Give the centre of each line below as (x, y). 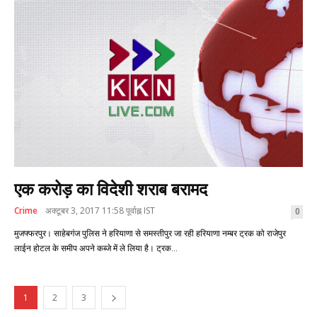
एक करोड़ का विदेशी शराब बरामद (111, 189)
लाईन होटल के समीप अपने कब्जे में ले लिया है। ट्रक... (96, 248)
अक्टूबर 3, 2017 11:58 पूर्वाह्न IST (100, 210)
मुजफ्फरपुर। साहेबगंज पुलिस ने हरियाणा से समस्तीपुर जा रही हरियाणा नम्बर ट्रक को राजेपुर (150, 233)
